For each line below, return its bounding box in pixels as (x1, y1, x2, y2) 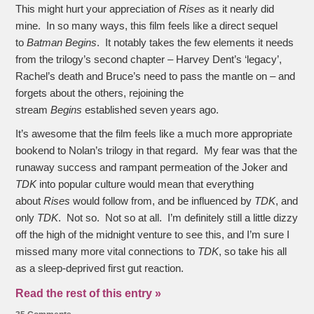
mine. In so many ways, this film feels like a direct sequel (15, 20, 278, 32)
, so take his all (219, 246, 287, 258)
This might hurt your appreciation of (15, 4, 179, 15)
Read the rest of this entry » (15, 287, 162, 300)
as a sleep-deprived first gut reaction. (15, 263, 184, 275)
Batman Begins (27, 37, 97, 49)
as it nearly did (205, 4, 275, 15)
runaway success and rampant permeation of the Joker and (15, 162, 288, 174)
